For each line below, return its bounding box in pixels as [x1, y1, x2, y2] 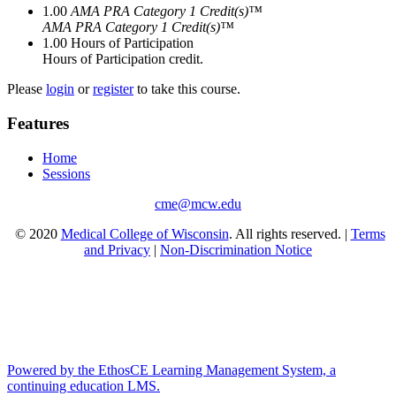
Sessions [42, 165, 90, 181]
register [93, 81, 133, 97]
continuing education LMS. [7, 377, 160, 393]
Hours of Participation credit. [42, 51, 203, 67]
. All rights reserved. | [228, 225, 351, 241]
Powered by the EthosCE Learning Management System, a [7, 362, 336, 377]
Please [7, 81, 46, 97]
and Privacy [84, 241, 150, 257]
